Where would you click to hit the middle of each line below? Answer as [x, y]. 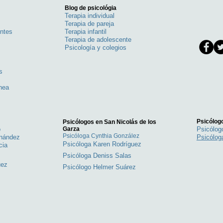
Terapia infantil [85, 32]
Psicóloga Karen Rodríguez [102, 144]
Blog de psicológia [90, 8]
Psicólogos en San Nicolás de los [109, 122]
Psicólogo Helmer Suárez [99, 167]
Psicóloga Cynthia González [102, 136]
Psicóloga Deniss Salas [97, 156]
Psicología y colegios [95, 48]
